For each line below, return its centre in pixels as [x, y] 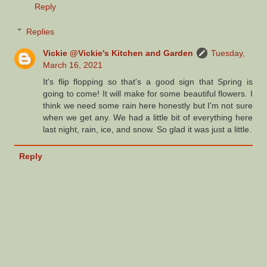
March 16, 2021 [73, 65]
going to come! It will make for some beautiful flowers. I [148, 93]
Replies [41, 31]
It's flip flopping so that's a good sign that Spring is [148, 81]
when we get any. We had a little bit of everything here [148, 117]
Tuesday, [228, 53]
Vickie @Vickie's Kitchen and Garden [118, 53]
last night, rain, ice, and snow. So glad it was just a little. [148, 129]
